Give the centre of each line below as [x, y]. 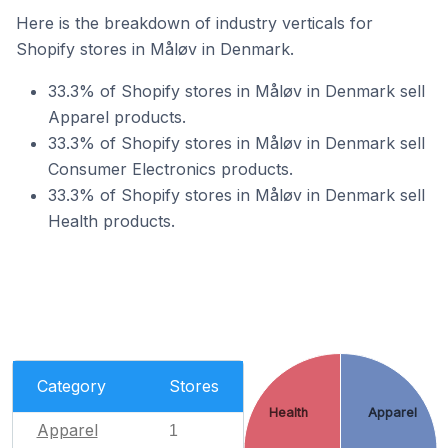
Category [71, 385]
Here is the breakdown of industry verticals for [194, 23]
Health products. [111, 221]
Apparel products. [117, 117]
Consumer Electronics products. [170, 169]
